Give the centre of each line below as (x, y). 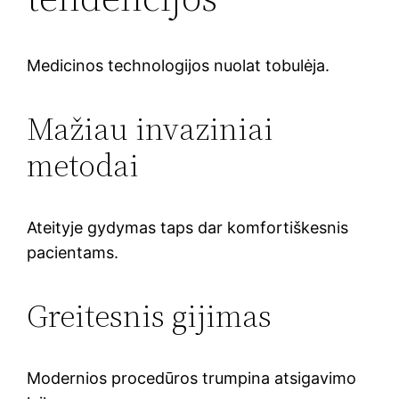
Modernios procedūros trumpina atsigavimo (192, 378)
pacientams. (73, 252)
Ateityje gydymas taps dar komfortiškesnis (188, 227)
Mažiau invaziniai (151, 128)
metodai (83, 165)
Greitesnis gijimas (150, 315)
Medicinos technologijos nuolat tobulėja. (179, 65)
